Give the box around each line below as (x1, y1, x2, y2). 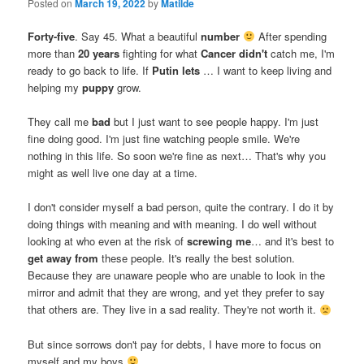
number (201, 28, 240, 45)
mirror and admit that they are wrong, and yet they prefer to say (28, 284, 326, 301)
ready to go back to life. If (28, 63, 153, 79)
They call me (28, 114, 93, 130)
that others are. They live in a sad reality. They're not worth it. (28, 301, 320, 318)
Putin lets (152, 63, 204, 79)
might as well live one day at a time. (28, 165, 198, 181)
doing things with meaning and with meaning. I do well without (28, 216, 318, 232)
